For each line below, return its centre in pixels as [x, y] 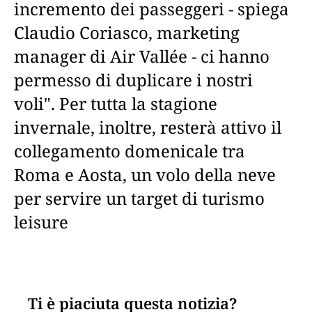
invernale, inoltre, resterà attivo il [148, 127]
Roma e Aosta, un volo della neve [145, 174]
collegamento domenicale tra [130, 151]
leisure [41, 222]
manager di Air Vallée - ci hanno [142, 56]
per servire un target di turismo [139, 198]
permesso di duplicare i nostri [133, 80]
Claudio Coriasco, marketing [127, 32]
